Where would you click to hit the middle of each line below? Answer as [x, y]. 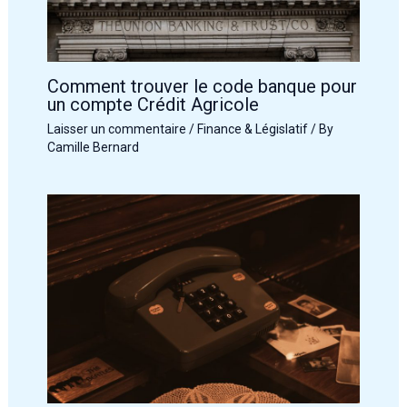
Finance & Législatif [252, 129]
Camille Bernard [93, 147]
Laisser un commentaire [116, 129]
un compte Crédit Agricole [153, 104]
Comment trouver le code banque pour [202, 86]
